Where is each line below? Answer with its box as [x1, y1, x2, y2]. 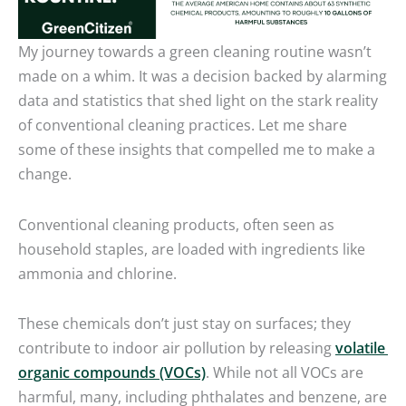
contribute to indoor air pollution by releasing [18, 337, 335, 359]
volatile [335, 337, 385, 359]
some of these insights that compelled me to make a [18, 138, 375, 159]
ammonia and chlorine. [18, 262, 177, 284]
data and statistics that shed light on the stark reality [18, 89, 378, 111]
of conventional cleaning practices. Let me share [18, 113, 347, 135]
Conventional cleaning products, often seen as [18, 213, 334, 235]
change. [18, 162, 72, 184]
